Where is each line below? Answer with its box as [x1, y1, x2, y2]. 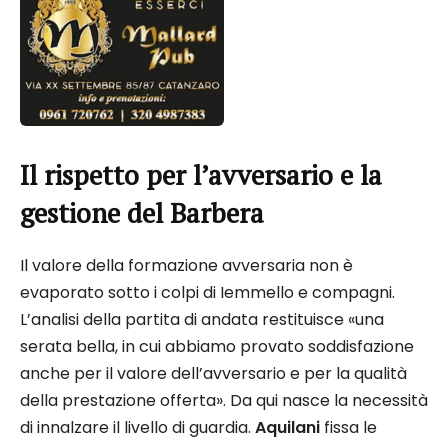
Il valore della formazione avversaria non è [20, 254, 353, 278]
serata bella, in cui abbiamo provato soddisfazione [20, 335, 414, 359]
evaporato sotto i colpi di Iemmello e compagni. [20, 281, 395, 305]
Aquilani [255, 416, 320, 440]
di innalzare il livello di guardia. [20, 416, 255, 440]
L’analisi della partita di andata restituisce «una [20, 308, 384, 332]
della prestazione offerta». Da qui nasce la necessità [20, 389, 428, 413]
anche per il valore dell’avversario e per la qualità [20, 362, 407, 386]
